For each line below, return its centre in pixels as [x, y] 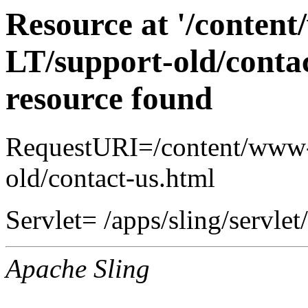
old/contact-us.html [110, 178]
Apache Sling [78, 269]
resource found [109, 98]
